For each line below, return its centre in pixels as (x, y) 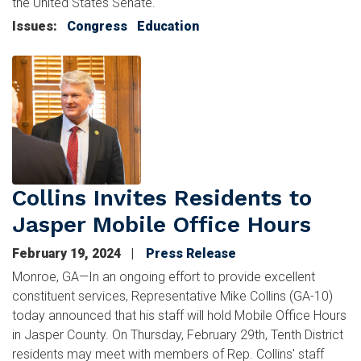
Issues (33, 26)
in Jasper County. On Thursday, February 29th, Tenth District (178, 334)
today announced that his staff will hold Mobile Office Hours (179, 315)
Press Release (191, 253)
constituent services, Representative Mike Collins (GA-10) (172, 296)
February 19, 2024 (68, 253)
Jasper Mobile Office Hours (162, 224)
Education (168, 26)
